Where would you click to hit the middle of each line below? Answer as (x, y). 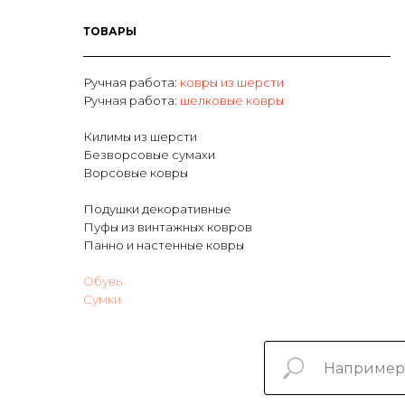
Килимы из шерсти (140, 137)
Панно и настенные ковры (164, 245)
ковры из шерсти (232, 83)
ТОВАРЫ (110, 32)
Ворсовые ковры (136, 173)
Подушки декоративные (157, 209)
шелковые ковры (232, 101)
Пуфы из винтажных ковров (168, 227)
